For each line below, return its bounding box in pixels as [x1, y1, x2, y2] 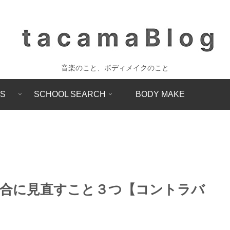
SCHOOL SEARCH [34, 89, 106, 99]
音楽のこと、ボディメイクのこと [61, 64, 169, 72]
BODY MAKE [136, 89, 185, 99]
